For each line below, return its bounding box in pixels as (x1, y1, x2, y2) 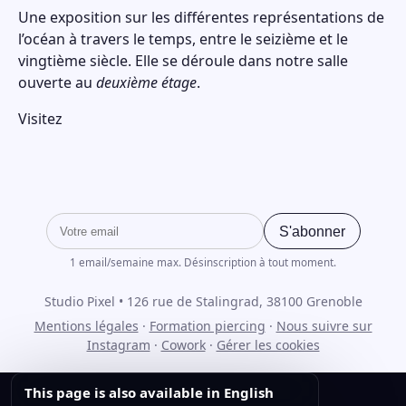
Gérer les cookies (216, 336, 320, 353)
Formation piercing (149, 317, 266, 334)
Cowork (160, 336, 206, 353)
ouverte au (18, 72, 96, 92)
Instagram (86, 336, 150, 353)
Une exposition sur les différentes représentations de (18, 7, 384, 27)
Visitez (18, 109, 63, 129)
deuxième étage (96, 72, 197, 92)
